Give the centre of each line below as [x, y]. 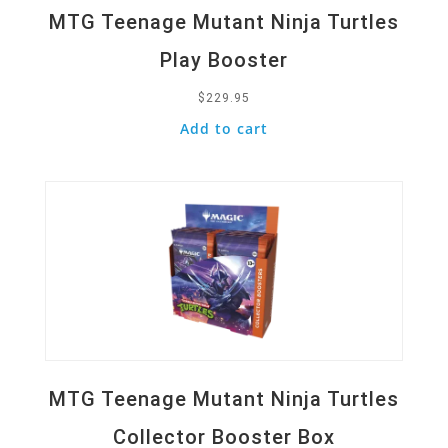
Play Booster [223, 59]
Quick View [96, 148]
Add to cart [223, 128]
